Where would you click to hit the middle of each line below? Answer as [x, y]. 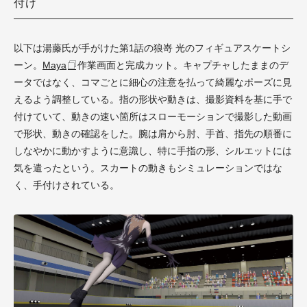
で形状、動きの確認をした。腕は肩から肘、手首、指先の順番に [153, 133]
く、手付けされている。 [66, 185]
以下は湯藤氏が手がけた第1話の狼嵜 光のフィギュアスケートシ [152, 48]
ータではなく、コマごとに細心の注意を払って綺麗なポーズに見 [153, 82]
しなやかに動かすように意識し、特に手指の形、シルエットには [153, 150]
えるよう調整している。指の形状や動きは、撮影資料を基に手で [153, 99]
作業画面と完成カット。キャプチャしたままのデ [183, 65]
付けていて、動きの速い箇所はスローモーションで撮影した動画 [153, 116]
